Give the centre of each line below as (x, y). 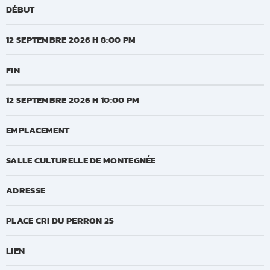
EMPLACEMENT (38, 130)
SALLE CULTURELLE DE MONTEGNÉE (81, 160)
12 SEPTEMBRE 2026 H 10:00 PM (73, 99)
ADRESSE (26, 190)
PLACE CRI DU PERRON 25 (60, 220)
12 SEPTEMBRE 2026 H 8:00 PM (71, 39)
